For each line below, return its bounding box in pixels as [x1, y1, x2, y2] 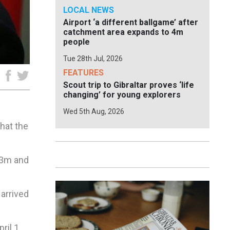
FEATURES [63, 68, 104, 78]
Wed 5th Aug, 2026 [63, 107, 124, 116]
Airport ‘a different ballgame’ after [63, 17, 198, 27]
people [63, 37, 90, 47]
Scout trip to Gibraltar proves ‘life [63, 80, 194, 90]
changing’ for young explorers [63, 90, 181, 100]
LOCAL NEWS [63, 5, 114, 15]
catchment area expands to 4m [63, 27, 183, 37]
